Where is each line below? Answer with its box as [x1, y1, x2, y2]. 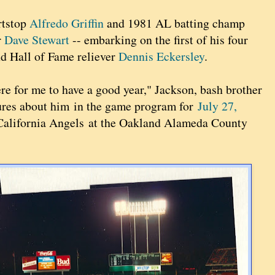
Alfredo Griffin [29, 15, 104, 32]
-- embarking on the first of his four [69, 31, 248, 48]
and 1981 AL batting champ [104, 15, 245, 32]
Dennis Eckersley [118, 48, 204, 65]
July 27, [198, 98, 237, 115]
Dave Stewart [4, 31, 69, 48]
